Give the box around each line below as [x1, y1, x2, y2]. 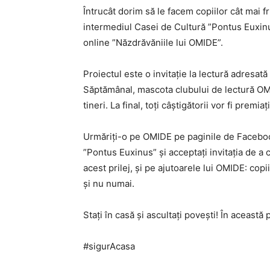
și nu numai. [83, 178, 134, 190]
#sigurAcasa [83, 240, 135, 253]
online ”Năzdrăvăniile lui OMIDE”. [83, 37, 223, 49]
